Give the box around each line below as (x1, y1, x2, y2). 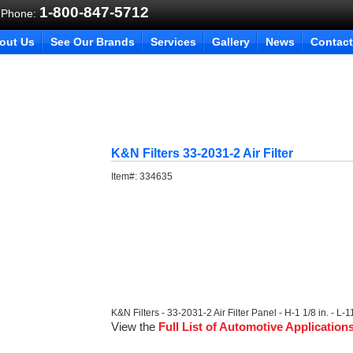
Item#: (111, 171, 140, 182)
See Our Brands (50, 35, 135, 48)
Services (150, 35, 196, 48)
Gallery (212, 35, 250, 48)
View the (111, 320, 159, 333)
